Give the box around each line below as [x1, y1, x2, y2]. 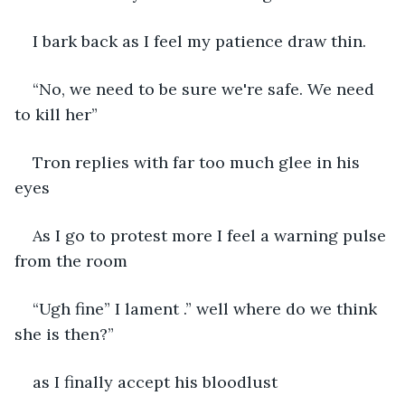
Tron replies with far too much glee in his [33, 151, 364, 173]
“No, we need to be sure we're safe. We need [33, 78, 379, 99]
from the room [14, 250, 132, 271]
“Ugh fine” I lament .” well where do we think [33, 297, 381, 319]
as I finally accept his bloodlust [33, 371, 278, 392]
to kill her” [14, 103, 98, 125]
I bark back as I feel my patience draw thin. [33, 30, 366, 52]
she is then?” [14, 323, 114, 344]
